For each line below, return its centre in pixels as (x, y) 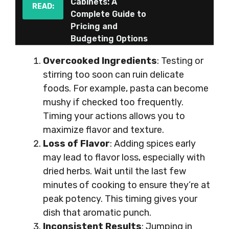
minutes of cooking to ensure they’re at (127, 185)
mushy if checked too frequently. (113, 102)
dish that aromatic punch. (97, 213)
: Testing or (180, 61)
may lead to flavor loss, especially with (124, 157)
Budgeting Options (109, 39)
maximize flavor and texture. (104, 130)
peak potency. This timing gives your (120, 199)
